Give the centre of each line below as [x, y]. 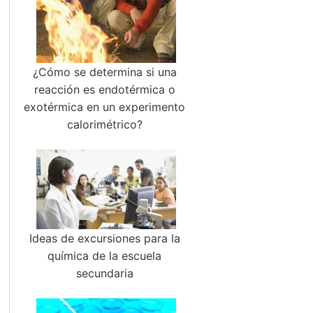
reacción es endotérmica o [104, 89]
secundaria [104, 273]
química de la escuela [105, 256]
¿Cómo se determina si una [104, 72]
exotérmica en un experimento [105, 107]
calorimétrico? [104, 124]
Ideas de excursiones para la [104, 238]
